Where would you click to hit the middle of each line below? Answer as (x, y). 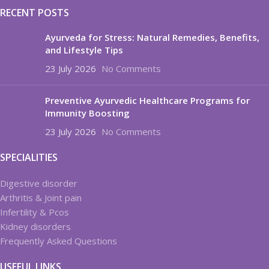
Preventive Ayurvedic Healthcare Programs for (147, 100)
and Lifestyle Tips (84, 50)
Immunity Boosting (87, 113)
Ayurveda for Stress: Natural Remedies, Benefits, (152, 37)
